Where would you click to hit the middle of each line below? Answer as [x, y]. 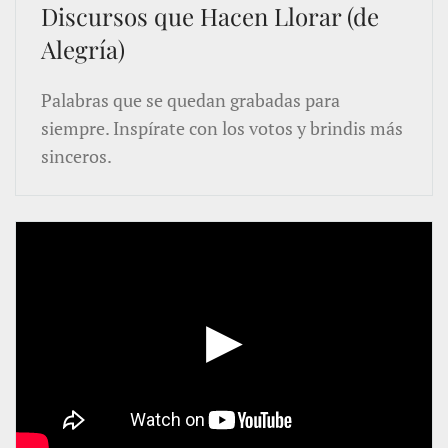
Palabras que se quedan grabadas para [190, 100]
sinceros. [76, 156]
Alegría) [83, 49]
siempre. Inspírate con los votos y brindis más [222, 128]
